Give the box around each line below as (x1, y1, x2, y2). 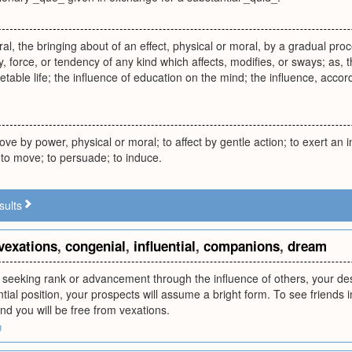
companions (203, 236, 280, 255)
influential (134, 236, 196, 255)
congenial (65, 236, 126, 255)
